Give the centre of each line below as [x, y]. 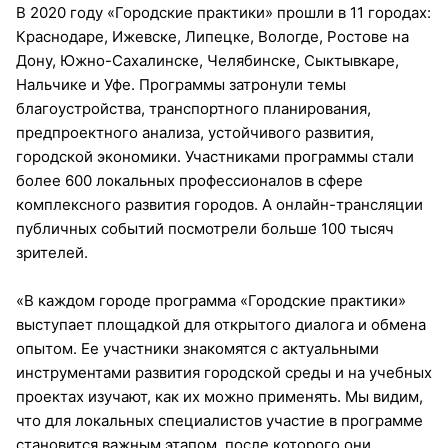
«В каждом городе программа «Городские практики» [211, 300]
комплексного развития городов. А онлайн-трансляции [219, 204]
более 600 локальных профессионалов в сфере [189, 180]
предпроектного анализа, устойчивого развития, [195, 132]
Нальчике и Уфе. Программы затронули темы [181, 84]
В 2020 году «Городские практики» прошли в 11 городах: [223, 12]
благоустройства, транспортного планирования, [193, 108]
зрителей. [52, 252]
